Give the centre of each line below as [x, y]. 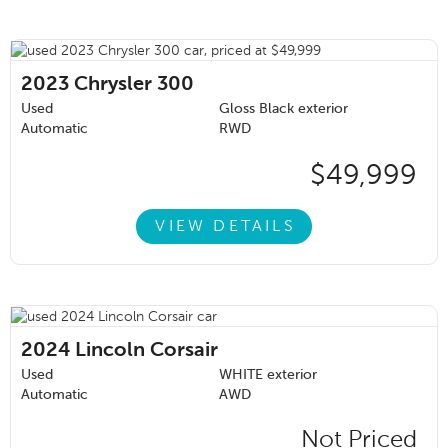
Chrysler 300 [134, 85]
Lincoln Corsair [146, 351]
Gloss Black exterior [283, 109]
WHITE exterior [268, 375]
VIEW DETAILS [225, 226]
